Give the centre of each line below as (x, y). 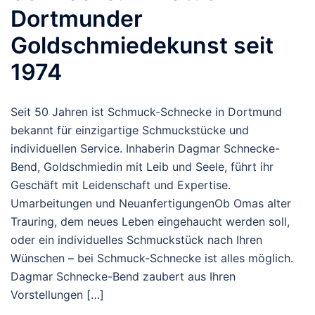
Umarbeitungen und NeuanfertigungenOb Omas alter (151, 203)
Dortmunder (77, 18)
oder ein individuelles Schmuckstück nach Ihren (136, 239)
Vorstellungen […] (57, 294)
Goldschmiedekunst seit (142, 45)
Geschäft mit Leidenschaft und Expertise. (121, 185)
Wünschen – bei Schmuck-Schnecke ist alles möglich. (152, 258)
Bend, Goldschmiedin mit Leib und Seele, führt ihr (142, 166)
